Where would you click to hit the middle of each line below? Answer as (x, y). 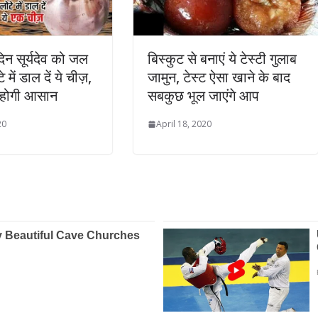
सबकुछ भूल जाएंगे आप (204, 96)
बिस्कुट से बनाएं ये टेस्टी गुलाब (223, 59)
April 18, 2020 (184, 124)
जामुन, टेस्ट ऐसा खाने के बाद (219, 77)
